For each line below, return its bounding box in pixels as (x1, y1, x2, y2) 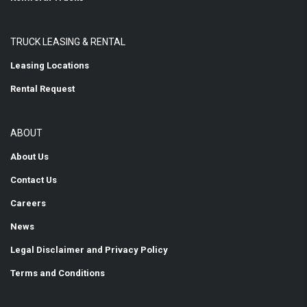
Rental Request (10, 84, 75, 94)
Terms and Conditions (10, 268, 105, 278)
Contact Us (10, 175, 57, 185)
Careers (10, 198, 46, 208)
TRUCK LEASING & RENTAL (10, 36, 125, 47)
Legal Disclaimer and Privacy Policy (10, 245, 168, 255)
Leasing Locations (10, 60, 89, 71)
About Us (10, 151, 49, 162)
